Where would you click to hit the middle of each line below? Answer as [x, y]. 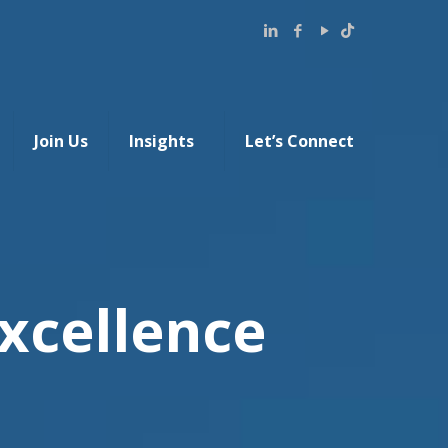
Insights [161, 141]
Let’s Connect [299, 141]
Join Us [61, 141]
